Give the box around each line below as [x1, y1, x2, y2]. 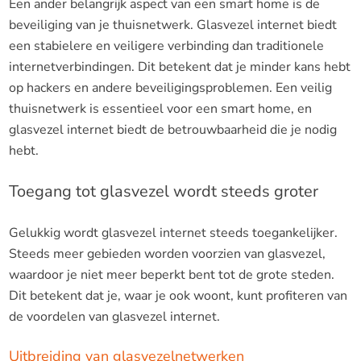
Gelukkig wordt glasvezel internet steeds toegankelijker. [8, 223, 338, 242]
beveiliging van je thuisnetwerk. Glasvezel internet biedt [8, 15, 337, 34]
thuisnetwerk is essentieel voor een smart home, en [8, 99, 312, 118]
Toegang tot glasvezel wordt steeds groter [8, 180, 318, 202]
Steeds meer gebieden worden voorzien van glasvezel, [8, 244, 326, 263]
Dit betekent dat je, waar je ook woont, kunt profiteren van [8, 286, 347, 305]
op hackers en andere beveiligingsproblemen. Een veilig [8, 78, 332, 97]
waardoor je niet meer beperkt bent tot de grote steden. [8, 265, 334, 284]
